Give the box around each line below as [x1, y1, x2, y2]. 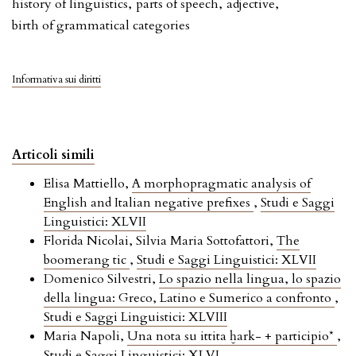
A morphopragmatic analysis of [132, 175, 311, 193]
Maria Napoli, [44, 327, 127, 346]
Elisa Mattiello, [44, 175, 132, 193]
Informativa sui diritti [12, 72, 101, 87]
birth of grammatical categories [12, 17, 190, 35]
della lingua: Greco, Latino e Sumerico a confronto [44, 289, 335, 308]
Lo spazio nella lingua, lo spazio [159, 270, 341, 288]
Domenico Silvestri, [44, 270, 159, 288]
